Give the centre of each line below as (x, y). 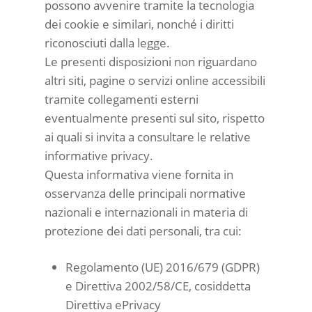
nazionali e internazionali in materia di (146, 212)
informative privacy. (99, 155)
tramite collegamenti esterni (122, 99)
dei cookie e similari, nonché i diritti (139, 24)
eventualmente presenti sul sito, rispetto (155, 118)
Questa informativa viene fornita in (139, 174)
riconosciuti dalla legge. (107, 42)
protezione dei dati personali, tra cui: (143, 231)
